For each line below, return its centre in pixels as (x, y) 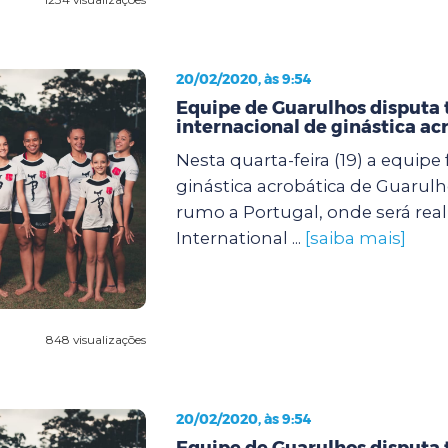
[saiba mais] (355, 237)
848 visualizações (95, 339)
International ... (240, 237)
